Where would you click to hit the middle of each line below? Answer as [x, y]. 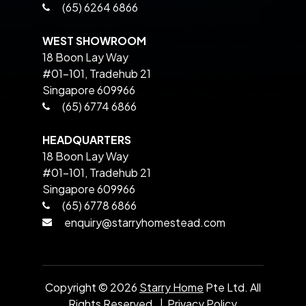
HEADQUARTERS [86, 139]
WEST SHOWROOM [94, 41]
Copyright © [77, 288]
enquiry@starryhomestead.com [144, 222]
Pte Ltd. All [232, 288]
